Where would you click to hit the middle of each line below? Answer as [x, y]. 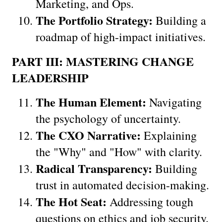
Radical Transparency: [94, 168]
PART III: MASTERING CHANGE [103, 61]
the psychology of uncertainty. [108, 118]
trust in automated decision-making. [122, 185]
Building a [179, 20]
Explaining [169, 135]
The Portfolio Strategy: [94, 20]
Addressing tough [150, 201]
